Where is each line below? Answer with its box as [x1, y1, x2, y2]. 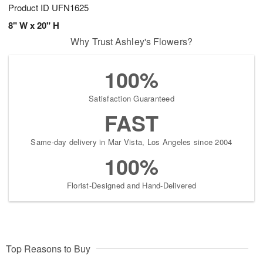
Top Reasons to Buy [6, 242, 90, 256]
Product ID [8, 1, 52, 14]
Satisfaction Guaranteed [89, 93, 174, 104]
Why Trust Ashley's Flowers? [70, 35, 193, 49]
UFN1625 [52, 1, 89, 14]
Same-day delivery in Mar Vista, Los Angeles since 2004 [31, 136, 232, 148]
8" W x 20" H [8, 19, 59, 32]
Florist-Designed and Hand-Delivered [66, 180, 197, 191]
